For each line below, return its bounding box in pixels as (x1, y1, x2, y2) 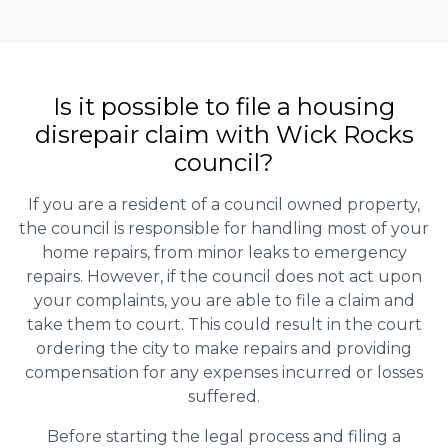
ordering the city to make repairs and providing (36, 339, 412, 359)
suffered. (188, 387, 260, 407)
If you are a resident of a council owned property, (28, 195, 420, 215)
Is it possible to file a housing (53, 92, 395, 122)
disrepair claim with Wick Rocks (34, 120, 414, 150)
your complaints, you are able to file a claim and (33, 291, 415, 311)
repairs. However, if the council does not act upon (26, 267, 422, 287)
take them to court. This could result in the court (26, 315, 422, 335)
